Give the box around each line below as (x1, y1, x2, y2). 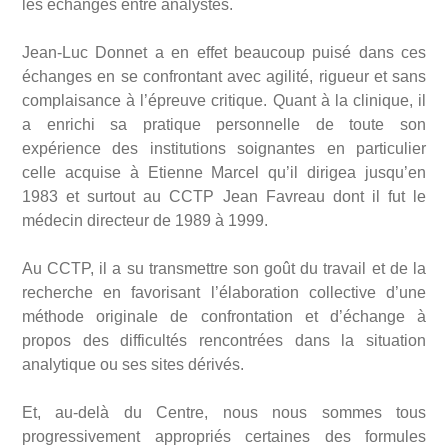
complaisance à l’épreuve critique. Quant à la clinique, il (22, 92, 426, 110)
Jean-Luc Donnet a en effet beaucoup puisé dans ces (22, 44, 426, 62)
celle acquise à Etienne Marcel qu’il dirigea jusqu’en (22, 164, 426, 182)
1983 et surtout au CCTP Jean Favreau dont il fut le (22, 188, 426, 206)
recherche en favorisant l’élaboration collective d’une (22, 284, 426, 302)
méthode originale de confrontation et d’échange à (22, 308, 426, 326)
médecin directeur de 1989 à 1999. (22, 212, 268, 230)
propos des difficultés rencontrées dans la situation (22, 332, 426, 350)
